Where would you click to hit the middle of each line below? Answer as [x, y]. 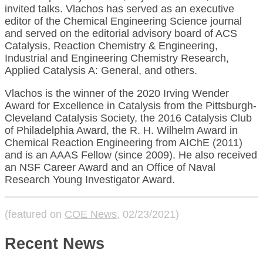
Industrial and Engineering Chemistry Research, [117, 58]
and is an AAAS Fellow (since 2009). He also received [131, 155]
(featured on [35, 214]
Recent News [55, 244]
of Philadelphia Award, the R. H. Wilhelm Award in [121, 130]
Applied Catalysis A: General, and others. [101, 70]
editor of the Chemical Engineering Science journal [123, 21]
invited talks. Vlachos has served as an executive [119, 9]
